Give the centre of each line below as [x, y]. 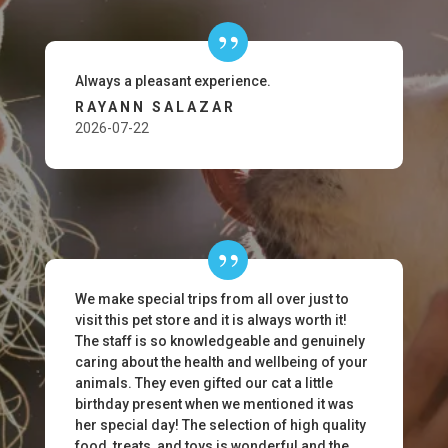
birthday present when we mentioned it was [214, 404]
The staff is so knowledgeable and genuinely [219, 341]
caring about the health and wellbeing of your [221, 362]
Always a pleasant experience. [172, 81]
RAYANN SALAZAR [155, 107]
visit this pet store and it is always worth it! [210, 320]
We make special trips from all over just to [211, 299]
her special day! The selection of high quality [220, 425]
